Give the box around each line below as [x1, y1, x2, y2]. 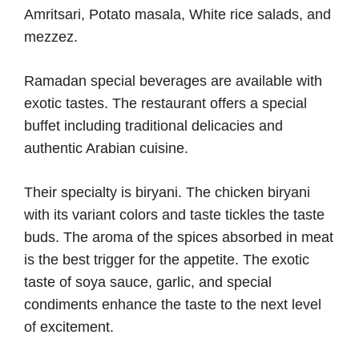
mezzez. [24, 28, 78, 45]
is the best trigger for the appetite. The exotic [24, 251, 309, 268]
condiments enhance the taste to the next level [24, 296, 321, 313]
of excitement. [24, 318, 114, 335]
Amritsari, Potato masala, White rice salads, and [24, 6, 331, 22]
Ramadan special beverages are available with [24, 72, 322, 89]
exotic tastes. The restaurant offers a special [24, 95, 307, 111]
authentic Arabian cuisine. [24, 139, 188, 156]
